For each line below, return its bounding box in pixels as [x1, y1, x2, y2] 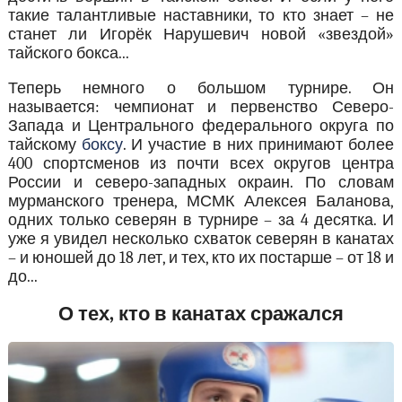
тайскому [7, 135, 83, 155]
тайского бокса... [7, 44, 129, 64]
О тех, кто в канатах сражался [57, 302, 344, 327]
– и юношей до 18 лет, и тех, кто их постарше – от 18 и [7, 249, 395, 268]
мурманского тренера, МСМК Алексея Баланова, [7, 192, 395, 212]
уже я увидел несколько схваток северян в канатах [7, 230, 395, 249]
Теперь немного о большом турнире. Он [7, 79, 395, 99]
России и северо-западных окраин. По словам [7, 173, 395, 193]
